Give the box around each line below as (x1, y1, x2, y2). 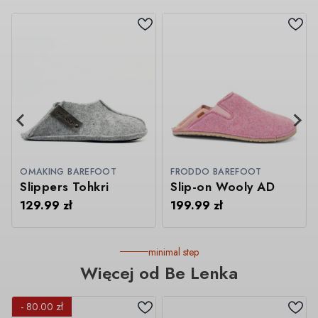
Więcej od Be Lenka (80, 260, 238, 285)
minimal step (148, 244, 199, 259)
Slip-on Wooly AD (170, 177, 275, 195)
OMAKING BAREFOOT (20, 165, 117, 179)
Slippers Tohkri (20, 177, 109, 195)
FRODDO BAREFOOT (170, 165, 262, 179)
